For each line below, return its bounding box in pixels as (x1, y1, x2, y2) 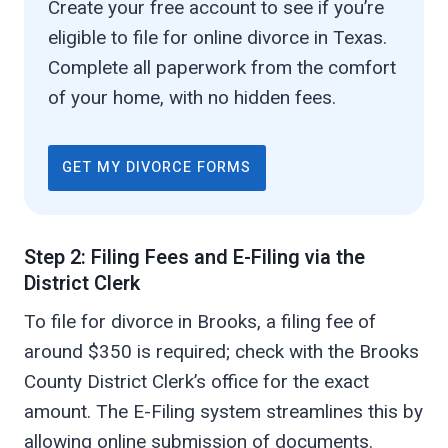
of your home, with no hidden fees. (48, 86, 336, 110)
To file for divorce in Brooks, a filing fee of (24, 310, 376, 334)
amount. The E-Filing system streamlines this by (24, 400, 423, 424)
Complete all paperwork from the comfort (48, 56, 396, 80)
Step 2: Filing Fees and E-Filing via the (24, 243, 365, 273)
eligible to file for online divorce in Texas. (48, 26, 387, 50)
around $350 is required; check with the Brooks (24, 340, 419, 364)
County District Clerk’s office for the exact (24, 370, 369, 394)
